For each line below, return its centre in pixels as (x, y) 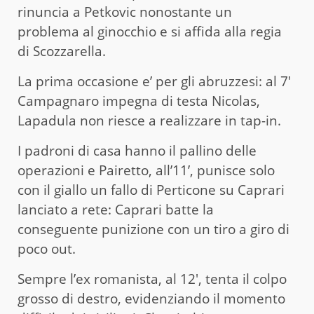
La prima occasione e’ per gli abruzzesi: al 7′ (154, 81)
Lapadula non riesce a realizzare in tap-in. (149, 120)
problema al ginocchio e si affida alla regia (150, 31)
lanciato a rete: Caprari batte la (116, 209)
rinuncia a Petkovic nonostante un (125, 12)
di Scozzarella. (62, 51)
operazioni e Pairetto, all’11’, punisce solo (146, 170)
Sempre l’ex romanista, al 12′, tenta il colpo (152, 279)
